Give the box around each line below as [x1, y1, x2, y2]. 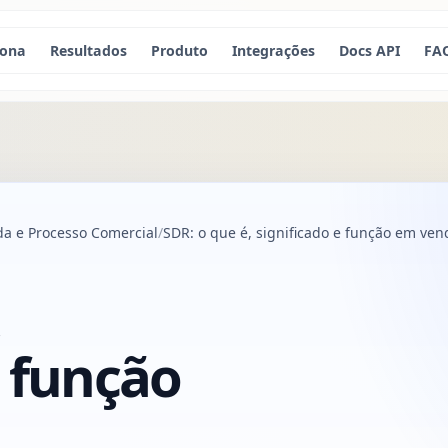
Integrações [231, 40, 315, 60]
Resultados [49, 40, 127, 60]
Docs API [338, 40, 400, 60]
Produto [150, 40, 208, 60]
